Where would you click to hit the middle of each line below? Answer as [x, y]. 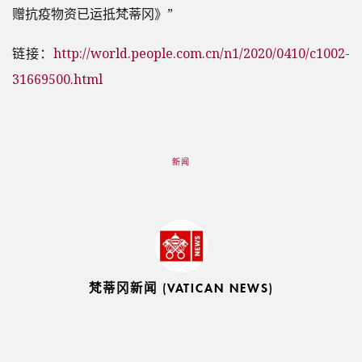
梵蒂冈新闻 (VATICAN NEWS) [181, 287]
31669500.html [57, 79]
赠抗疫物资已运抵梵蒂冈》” [93, 13]
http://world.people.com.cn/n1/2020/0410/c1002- [202, 53]
